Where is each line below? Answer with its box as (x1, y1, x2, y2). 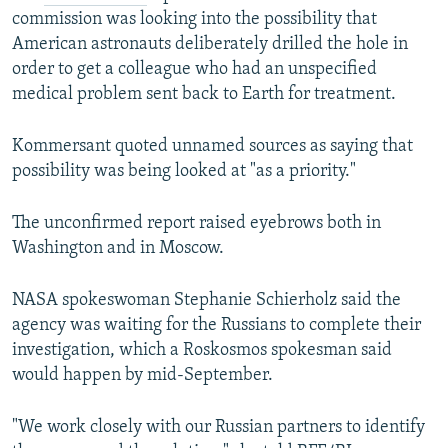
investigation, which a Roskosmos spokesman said (12, 341, 392, 361)
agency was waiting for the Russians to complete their (12, 316, 421, 336)
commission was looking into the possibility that (12, 10, 377, 30)
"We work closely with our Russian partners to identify (12, 418, 425, 438)
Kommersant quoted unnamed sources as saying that (12, 137, 413, 157)
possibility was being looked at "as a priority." (12, 162, 356, 182)
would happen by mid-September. (12, 366, 273, 386)
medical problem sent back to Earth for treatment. (12, 85, 396, 105)
